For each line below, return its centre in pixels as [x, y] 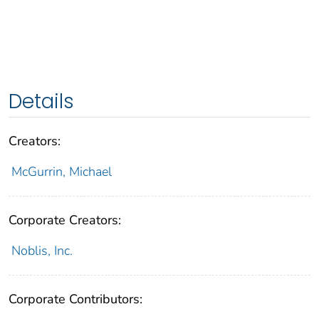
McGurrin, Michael [61, 172]
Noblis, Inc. [42, 251]
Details [41, 102]
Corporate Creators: [65, 220]
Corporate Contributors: [75, 299]
